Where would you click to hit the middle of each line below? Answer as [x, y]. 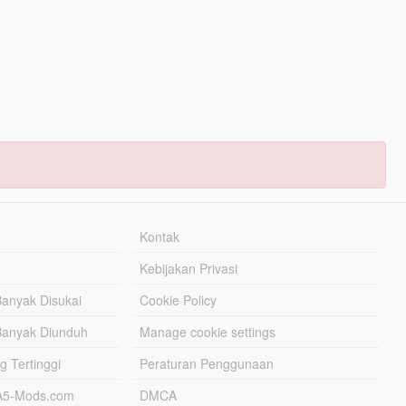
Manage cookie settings [208, 332]
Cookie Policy [179, 300]
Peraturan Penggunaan [207, 363]
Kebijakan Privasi [189, 268]
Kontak [160, 237]
